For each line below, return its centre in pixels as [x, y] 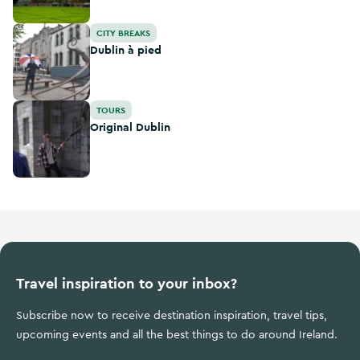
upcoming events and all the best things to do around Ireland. [177, 335]
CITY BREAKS [123, 33]
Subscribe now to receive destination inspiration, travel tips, [172, 316]
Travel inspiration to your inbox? [127, 283]
